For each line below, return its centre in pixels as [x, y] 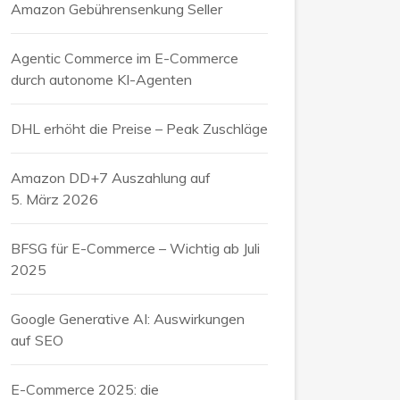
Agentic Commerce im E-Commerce [125, 58]
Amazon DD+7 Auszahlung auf [111, 177]
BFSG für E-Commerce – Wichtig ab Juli [135, 248]
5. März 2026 [54, 199]
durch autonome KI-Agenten [101, 79]
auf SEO [37, 340]
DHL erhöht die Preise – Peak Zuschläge [139, 128]
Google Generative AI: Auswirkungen [128, 318]
